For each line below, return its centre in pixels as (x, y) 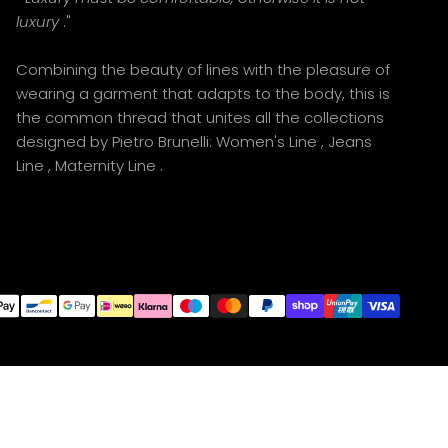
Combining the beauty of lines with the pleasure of (203, 69)
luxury (37, 21)
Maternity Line (105, 165)
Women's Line (266, 141)
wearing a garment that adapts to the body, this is (203, 93)
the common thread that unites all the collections (200, 117)
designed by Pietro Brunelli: (116, 141)
